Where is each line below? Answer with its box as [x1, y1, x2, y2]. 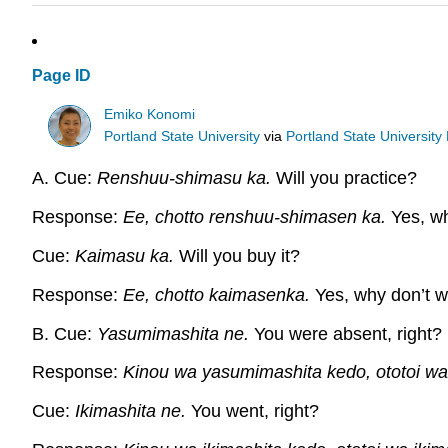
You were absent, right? [254, 323, 442, 344]
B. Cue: [32, 323, 97, 344]
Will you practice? [271, 168, 417, 189]
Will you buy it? [179, 245, 300, 266]
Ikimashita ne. [75, 401, 191, 422]
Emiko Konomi [104, 106, 196, 122]
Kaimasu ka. [75, 245, 179, 266]
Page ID [32, 67, 91, 85]
